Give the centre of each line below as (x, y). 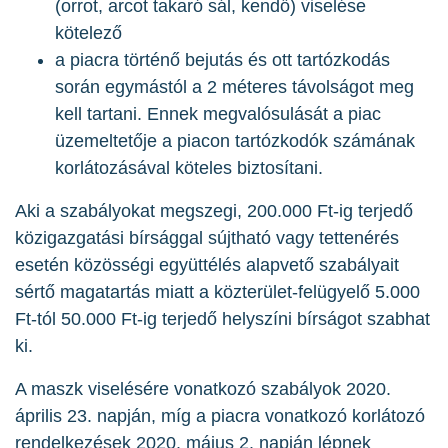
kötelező (88, 33)
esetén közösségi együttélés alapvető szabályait (207, 265)
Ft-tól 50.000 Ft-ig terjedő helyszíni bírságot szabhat (222, 319)
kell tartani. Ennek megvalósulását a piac (218, 114)
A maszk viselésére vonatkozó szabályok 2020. (203, 389)
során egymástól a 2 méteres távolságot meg (234, 87)
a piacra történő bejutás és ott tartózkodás (222, 60)
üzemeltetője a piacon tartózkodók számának (235, 141)
